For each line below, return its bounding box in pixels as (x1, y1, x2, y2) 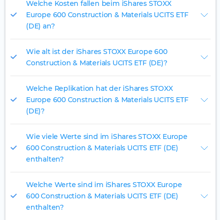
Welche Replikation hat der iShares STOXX (26, 84, 173, 93)
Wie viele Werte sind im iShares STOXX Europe (26, 132, 188, 141)
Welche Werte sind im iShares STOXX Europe (26, 180, 182, 190)
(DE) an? (26, 22, 55, 31)
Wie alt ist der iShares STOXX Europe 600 (26, 47, 167, 56)
